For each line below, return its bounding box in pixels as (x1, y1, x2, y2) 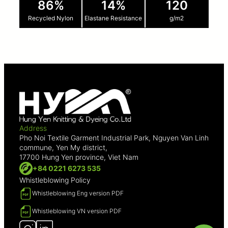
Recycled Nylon (28, 14, 74, 22)
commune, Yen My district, (19, 142, 107, 152)
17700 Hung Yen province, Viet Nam (19, 152, 138, 161)
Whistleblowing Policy (19, 175, 91, 184)
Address (19, 123, 47, 132)
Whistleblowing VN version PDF (32, 207, 122, 215)
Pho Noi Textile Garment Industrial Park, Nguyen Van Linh (19, 133, 209, 142)
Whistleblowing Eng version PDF (32, 189, 124, 197)
